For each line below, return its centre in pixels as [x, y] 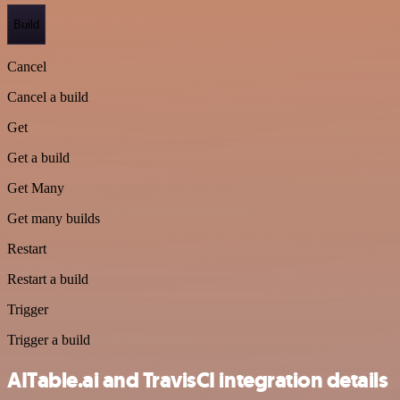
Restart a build [48, 279]
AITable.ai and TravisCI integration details [198, 381]
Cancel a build [48, 97]
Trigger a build [49, 340]
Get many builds [54, 219]
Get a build [38, 158]
